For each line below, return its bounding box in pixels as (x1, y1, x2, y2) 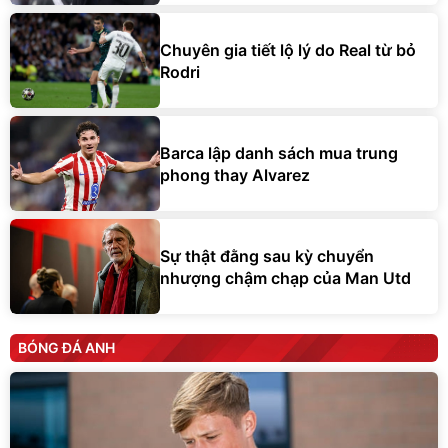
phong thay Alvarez (160, 164, 310, 185)
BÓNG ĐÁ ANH (18, 339, 115, 357)
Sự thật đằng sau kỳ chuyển (160, 245, 374, 266)
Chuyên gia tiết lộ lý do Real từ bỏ (160, 39, 416, 60)
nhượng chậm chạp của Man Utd (160, 267, 411, 288)
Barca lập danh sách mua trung (160, 142, 398, 163)
